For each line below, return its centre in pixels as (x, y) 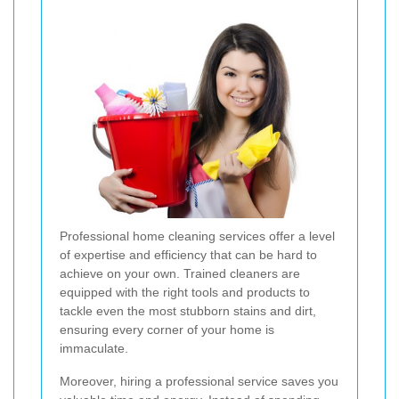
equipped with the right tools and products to (185, 293)
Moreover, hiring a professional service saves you (199, 382)
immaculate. (94, 349)
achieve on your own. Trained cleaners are (180, 274)
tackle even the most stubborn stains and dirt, (188, 311)
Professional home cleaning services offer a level (197, 236)
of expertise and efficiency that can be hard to (188, 255)
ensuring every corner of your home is (167, 330)
